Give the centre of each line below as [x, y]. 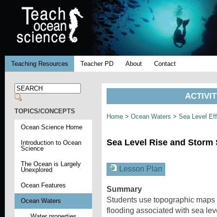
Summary [124, 189]
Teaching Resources [39, 64]
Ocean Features [43, 185]
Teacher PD [97, 64]
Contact [165, 64]
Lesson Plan [140, 169]
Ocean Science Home [51, 127]
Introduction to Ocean [51, 142]
